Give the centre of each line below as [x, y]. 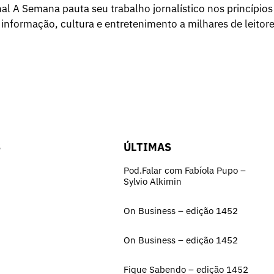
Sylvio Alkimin [153, 182]
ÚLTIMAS [147, 147]
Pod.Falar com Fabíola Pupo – [185, 171]
